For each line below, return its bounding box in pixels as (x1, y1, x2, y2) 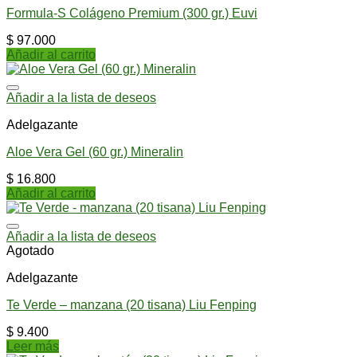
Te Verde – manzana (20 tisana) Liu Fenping (6, 297, 257, 312)
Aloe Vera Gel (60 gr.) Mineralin (6, 144, 183, 159)
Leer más (6, 339, 59, 353)
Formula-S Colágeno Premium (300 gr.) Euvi (6, 6, 257, 20)
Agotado (6, 243, 54, 257)
